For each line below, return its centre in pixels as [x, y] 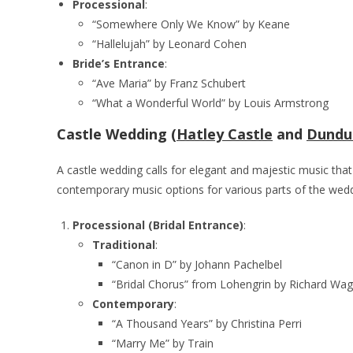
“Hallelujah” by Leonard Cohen [169, 43]
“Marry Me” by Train [163, 343]
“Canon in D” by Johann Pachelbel [197, 264]
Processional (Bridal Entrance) [158, 225]
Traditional [124, 244]
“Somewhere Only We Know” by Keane [191, 24]
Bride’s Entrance [119, 63]
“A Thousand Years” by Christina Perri [207, 323]
